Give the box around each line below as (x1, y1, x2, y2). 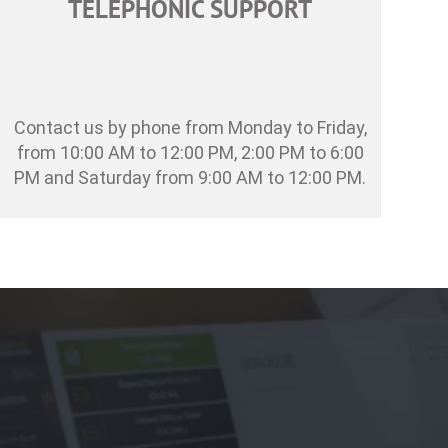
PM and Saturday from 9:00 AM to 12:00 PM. (14, 167, 366, 188)
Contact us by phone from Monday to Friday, (13, 117, 367, 138)
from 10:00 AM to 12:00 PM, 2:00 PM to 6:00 (16, 142, 364, 163)
